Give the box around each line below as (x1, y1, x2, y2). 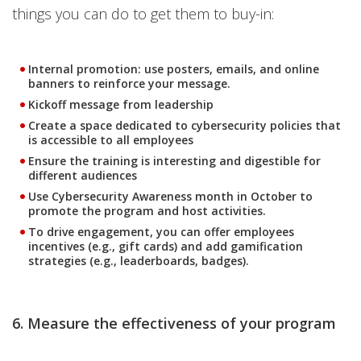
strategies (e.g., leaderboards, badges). (28, 253, 249, 268)
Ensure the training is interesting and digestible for (28, 153, 321, 168)
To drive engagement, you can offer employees (28, 224, 294, 239)
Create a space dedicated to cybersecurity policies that (28, 118, 341, 133)
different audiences (28, 168, 137, 183)
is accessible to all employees (28, 132, 193, 147)
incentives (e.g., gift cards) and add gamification (28, 239, 303, 254)
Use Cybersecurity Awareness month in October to (28, 189, 313, 204)
